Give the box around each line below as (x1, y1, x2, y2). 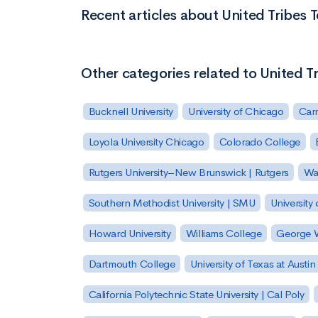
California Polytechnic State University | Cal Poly (88, 287, 305, 301)
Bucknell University (88, 104, 173, 119)
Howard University (88, 226, 171, 240)
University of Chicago (187, 104, 284, 119)
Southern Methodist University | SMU (88, 196, 256, 210)
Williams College (185, 226, 262, 240)
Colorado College (219, 135, 301, 149)
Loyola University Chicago (88, 135, 204, 149)
